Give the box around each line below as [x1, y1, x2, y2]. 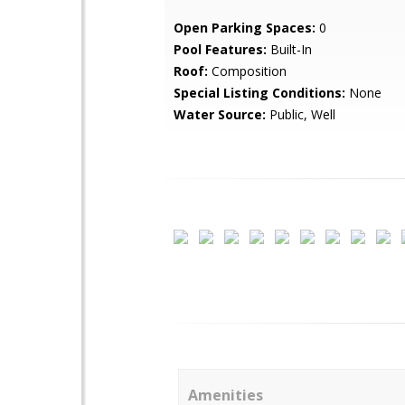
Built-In [267, 41, 312, 58]
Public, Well [266, 106, 335, 123]
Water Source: [174, 106, 266, 123]
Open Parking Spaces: [174, 19, 316, 36]
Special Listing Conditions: [174, 84, 345, 101]
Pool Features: [174, 41, 267, 58]
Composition [208, 62, 287, 80]
